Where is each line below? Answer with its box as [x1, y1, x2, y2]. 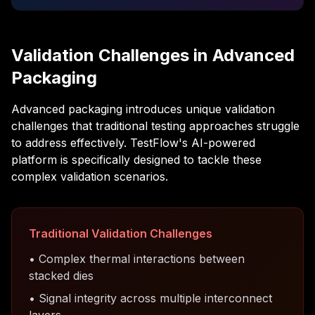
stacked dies [29, 269, 94, 283]
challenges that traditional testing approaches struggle [11, 119, 300, 133]
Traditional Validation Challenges [29, 226, 212, 240]
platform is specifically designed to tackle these [11, 153, 262, 167]
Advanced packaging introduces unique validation [11, 102, 275, 116]
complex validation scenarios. [11, 169, 168, 184]
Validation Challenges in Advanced [11, 45, 295, 65]
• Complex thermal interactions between [29, 252, 245, 266]
